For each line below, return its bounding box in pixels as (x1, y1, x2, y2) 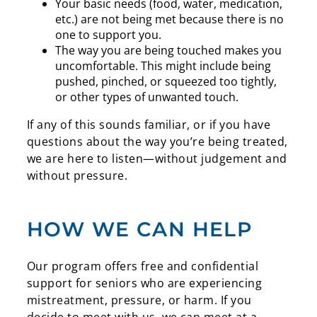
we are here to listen (27, 150, 144, 166)
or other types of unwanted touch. (55, 88, 238, 105)
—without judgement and (143, 150, 287, 166)
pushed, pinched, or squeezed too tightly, (55, 73, 277, 89)
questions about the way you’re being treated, (27, 133, 288, 149)
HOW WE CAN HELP (27, 217, 253, 241)
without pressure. (27, 167, 128, 183)
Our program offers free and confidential (27, 258, 259, 275)
